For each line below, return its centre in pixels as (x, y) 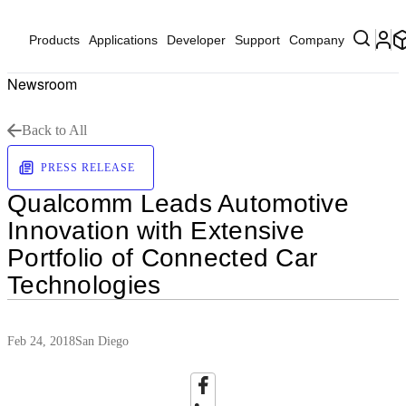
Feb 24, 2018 (41, 341)
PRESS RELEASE (88, 168)
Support (257, 40)
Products (54, 40)
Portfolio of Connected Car (163, 258)
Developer (196, 40)
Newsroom (42, 84)
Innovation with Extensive (156, 231)
